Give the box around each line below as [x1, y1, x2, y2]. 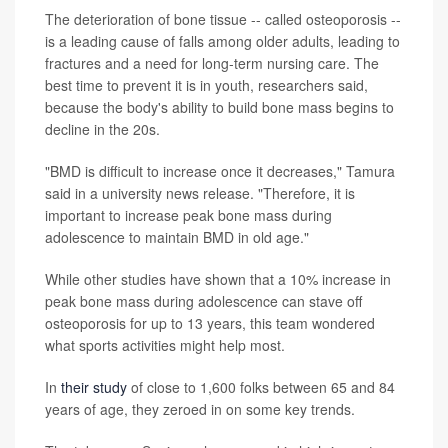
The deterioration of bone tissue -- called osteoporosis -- [45, 9, 401, 29]
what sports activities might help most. [45, 335, 285, 355]
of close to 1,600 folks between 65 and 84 [127, 377, 395, 397]
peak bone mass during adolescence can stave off [45, 291, 362, 311]
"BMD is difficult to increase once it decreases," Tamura [45, 161, 395, 181]
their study [61, 377, 127, 397]
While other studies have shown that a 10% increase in [45, 269, 391, 289]
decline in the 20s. [45, 119, 160, 139]
